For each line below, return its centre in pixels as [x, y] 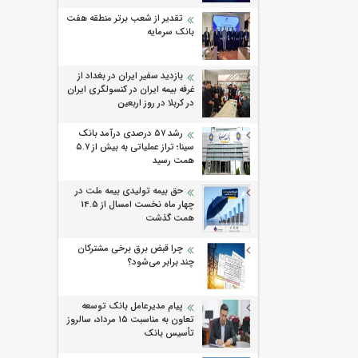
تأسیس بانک [169, 334]
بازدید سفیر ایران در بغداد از [130, 76]
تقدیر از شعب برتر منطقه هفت [125, 19]
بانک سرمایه [171, 32]
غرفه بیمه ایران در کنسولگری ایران [131, 90]
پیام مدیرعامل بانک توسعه [132, 306]
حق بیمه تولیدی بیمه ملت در [129, 191]
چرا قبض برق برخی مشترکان [130, 249]
